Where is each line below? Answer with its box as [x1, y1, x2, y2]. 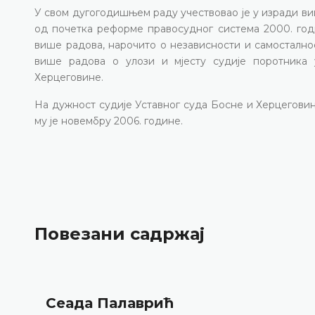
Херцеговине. [34, 70, 103, 84]
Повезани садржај [34, 224, 205, 245]
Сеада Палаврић [45, 294, 174, 311]
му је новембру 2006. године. [34, 114, 183, 127]
